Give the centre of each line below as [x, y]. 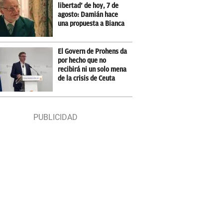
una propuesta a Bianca [91, 24]
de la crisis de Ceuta [87, 78]
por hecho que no [82, 60]
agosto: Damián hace [88, 15]
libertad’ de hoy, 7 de [88, 6]
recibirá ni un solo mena [92, 69]
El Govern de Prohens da [93, 52]
